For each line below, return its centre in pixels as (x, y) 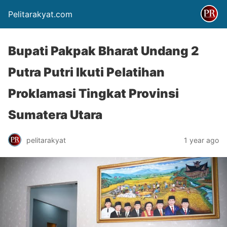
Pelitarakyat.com (40, 14)
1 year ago (201, 140)
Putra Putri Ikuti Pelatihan (86, 72)
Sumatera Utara (55, 115)
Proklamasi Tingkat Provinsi (93, 93)
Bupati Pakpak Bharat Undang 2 (104, 51)
